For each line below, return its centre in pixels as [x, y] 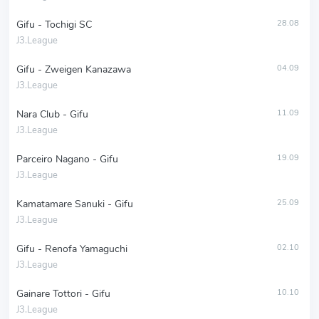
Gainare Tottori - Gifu [63, 294]
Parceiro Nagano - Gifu [67, 159]
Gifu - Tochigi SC [54, 25]
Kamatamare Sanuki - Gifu [75, 204]
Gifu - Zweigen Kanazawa [74, 70]
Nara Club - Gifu [52, 115]
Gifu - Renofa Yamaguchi [72, 249]
